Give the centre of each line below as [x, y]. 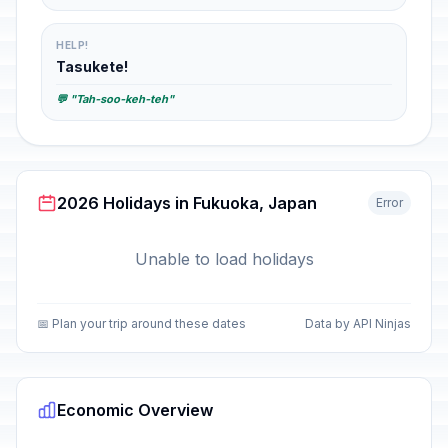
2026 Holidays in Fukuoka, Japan [187, 203]
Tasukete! [92, 66]
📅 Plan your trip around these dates [141, 323]
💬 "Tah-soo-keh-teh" [115, 99]
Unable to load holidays [224, 259]
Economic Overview [135, 410]
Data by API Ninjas [358, 323]
